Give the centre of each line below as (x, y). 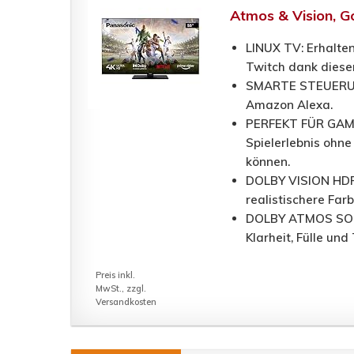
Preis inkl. (115, 275)
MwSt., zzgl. (121, 289)
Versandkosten (126, 302)
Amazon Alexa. (289, 105)
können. (268, 162)
